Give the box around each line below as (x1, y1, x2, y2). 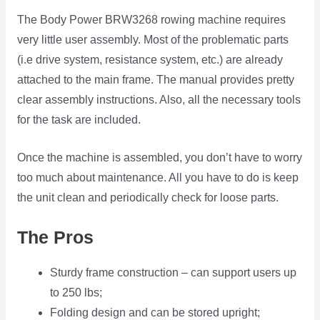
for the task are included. (16, 114, 141, 126)
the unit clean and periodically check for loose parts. (16, 191, 279, 204)
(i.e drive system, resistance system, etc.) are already (16, 54, 283, 66)
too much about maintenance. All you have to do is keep (16, 171, 299, 184)
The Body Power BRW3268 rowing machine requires (16, 14, 286, 26)
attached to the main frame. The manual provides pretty (16, 74, 294, 86)
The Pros (16, 227, 94, 248)
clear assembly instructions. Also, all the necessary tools (16, 94, 301, 106)
